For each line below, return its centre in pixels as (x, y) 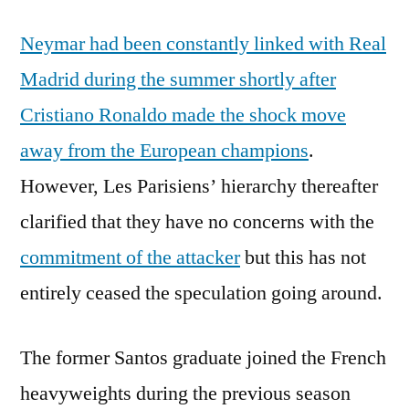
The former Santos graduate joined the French (203, 357)
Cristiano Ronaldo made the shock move (183, 115)
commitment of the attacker (130, 257)
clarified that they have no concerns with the (197, 221)
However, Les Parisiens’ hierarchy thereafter (199, 186)
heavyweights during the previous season (185, 393)
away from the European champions (164, 150)
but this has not (303, 257)
